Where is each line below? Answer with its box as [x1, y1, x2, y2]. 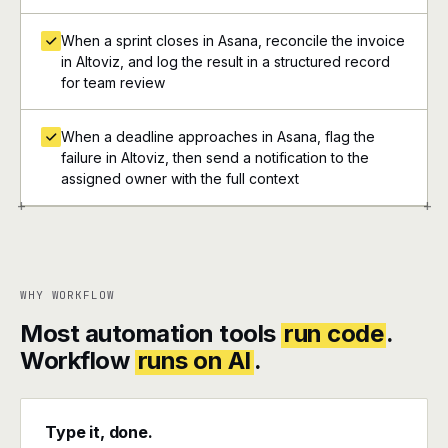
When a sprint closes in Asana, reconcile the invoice [61, 32, 405, 49]
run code [284, 319, 384, 348]
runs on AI [137, 346, 251, 375]
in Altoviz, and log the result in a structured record [61, 53, 390, 70]
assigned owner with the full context [61, 170, 299, 187]
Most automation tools [20, 319, 282, 348]
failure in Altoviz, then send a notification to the [61, 149, 369, 166]
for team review [61, 74, 165, 91]
